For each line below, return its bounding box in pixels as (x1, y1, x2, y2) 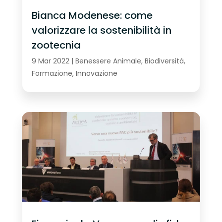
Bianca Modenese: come (31, 8, 153, 23)
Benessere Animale (75, 56, 141, 66)
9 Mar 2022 (31, 56, 69, 66)
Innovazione (75, 68, 117, 79)
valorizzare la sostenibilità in (31, 23, 171, 38)
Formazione (31, 68, 72, 79)
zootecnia (31, 38, 81, 53)
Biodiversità (144, 56, 184, 66)
